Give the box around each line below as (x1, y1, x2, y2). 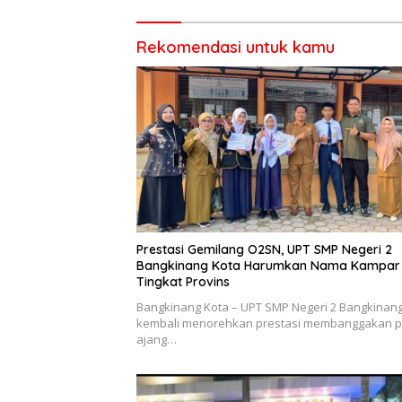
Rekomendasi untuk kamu (136, 36, 335, 57)
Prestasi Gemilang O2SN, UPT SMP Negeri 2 (136, 240, 392, 258)
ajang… (136, 330, 177, 347)
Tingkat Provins (136, 273, 230, 290)
